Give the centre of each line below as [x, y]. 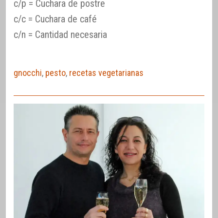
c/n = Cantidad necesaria [60, 35]
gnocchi [28, 73]
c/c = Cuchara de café [55, 19]
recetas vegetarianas [106, 73]
